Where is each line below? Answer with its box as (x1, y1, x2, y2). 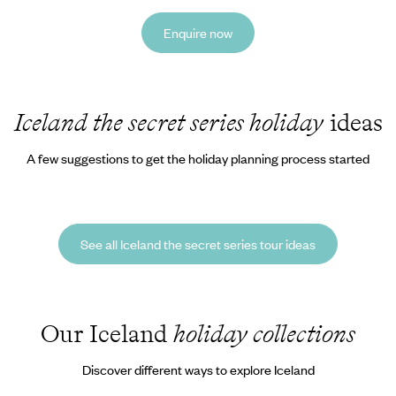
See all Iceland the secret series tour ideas (80, 235, 316, 253)
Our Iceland (41, 319, 173, 348)
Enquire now (164, 24, 232, 42)
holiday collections (173, 319, 355, 348)
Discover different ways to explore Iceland (81, 361, 315, 378)
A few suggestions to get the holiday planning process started (27, 149, 369, 167)
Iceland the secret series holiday (13, 108, 324, 137)
